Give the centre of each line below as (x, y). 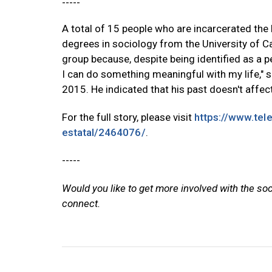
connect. (81, 204)
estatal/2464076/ (104, 133)
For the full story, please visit (128, 117)
